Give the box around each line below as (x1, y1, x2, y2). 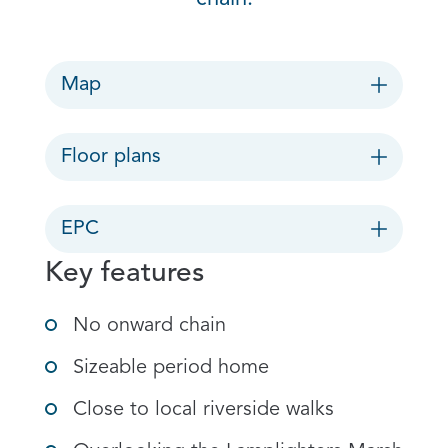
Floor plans (61, 147, 161, 167)
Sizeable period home (73, 358, 269, 378)
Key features (45, 260, 204, 288)
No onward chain (73, 316, 226, 336)
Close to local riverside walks (73, 400, 334, 420)
